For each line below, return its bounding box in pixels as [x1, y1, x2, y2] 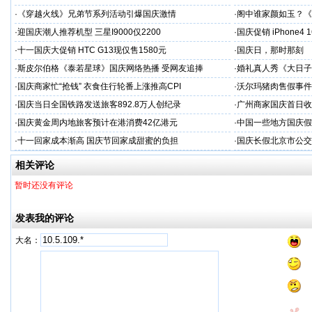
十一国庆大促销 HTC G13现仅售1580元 [17, 45, 166, 55]
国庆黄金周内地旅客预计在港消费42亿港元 [17, 118, 178, 127]
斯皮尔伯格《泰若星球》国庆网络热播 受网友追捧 [17, 63, 203, 73]
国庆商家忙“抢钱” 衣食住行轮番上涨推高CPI [17, 81, 181, 91]
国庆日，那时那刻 [237, 45, 304, 55]
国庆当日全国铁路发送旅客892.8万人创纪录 [17, 100, 181, 109]
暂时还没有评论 [15, 180, 73, 190]
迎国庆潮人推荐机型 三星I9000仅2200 [17, 27, 161, 37]
